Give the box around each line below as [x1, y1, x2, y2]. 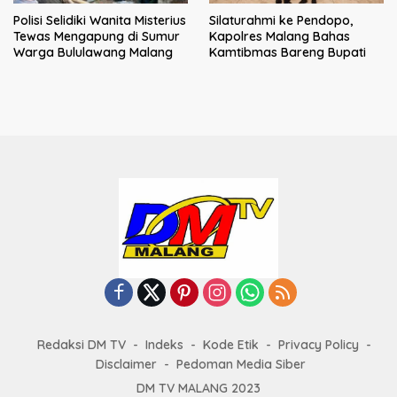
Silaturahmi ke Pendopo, [209, 12, 353, 29]
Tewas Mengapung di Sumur [13, 28, 180, 45]
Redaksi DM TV [36, 336, 126, 353]
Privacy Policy [277, 336, 359, 353]
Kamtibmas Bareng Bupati [209, 44, 366, 61]
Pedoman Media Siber [175, 355, 306, 372]
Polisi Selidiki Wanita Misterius [13, 12, 186, 29]
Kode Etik [202, 336, 259, 353]
